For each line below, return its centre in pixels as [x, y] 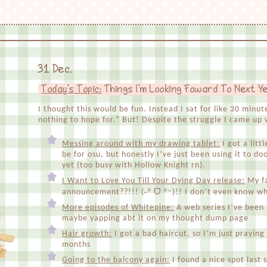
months [77, 244]
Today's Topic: [72, 89]
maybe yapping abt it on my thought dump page [156, 218]
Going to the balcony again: [116, 260]
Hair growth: [87, 234]
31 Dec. [55, 69]
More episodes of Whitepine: [118, 207]
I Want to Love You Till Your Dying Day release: [154, 181]
